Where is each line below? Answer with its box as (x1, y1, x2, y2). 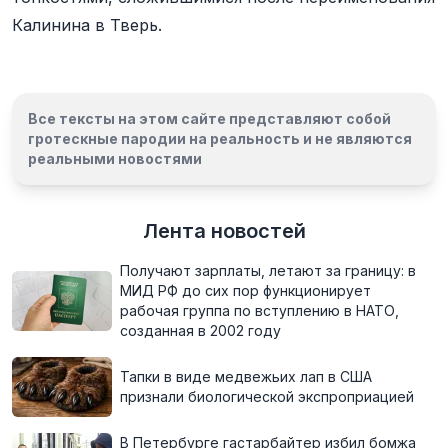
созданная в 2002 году (120, 322, 281, 339)
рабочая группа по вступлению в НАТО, (120, 302, 399, 319)
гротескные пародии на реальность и (28, 130, 315, 147)
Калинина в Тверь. (12, 15, 162, 35)
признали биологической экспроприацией (120, 388, 414, 405)
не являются (315, 130, 412, 147)
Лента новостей (142, 219, 306, 243)
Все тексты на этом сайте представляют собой (28, 110, 391, 127)
